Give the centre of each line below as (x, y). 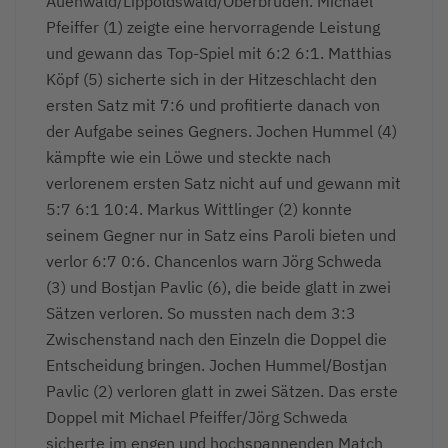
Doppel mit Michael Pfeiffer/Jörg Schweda (197, 416)
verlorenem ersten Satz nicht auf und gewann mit (223, 182)
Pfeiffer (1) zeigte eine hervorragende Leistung (213, 26)
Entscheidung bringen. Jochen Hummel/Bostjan (216, 364)
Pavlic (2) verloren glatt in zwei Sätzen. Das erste (222, 390)
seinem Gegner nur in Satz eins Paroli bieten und (221, 234)
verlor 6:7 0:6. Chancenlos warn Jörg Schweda (214, 260)
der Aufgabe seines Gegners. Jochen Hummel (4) (221, 130)
